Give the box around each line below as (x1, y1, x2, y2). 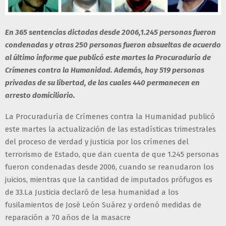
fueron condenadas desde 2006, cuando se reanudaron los (5, 162, 214, 172)
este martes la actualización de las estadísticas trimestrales (5, 125, 216, 134)
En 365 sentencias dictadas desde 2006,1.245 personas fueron (5, 28, 216, 37)
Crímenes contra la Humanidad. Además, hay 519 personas (5, 66, 204, 75)
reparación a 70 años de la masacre (5, 213, 131, 222)
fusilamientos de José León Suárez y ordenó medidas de (5, 200, 201, 210)
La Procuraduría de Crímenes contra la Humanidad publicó (5, 112, 215, 122)
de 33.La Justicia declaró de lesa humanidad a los (5, 188, 179, 197)
